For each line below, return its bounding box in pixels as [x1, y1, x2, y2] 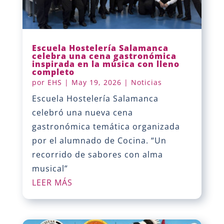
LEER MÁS [31, 176, 72, 188]
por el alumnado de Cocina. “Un [31, 134, 166, 146]
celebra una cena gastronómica [31, 50, 176, 61]
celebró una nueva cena [31, 106, 133, 118]
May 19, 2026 [71, 77, 121, 87]
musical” [31, 162, 68, 174]
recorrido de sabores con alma [31, 148, 163, 160]
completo [31, 66, 74, 77]
